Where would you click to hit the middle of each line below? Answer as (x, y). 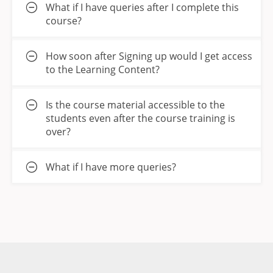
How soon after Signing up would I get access (149, 56)
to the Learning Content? (103, 70)
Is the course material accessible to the (135, 105)
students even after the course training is (140, 119)
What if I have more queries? (111, 167)
